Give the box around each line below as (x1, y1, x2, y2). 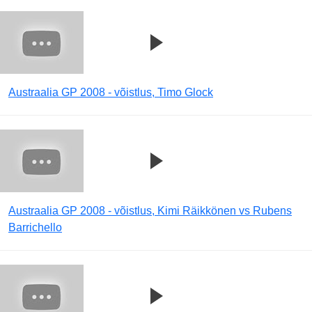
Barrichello (8, 221, 62, 233)
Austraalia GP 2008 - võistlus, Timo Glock (8, 86, 213, 98)
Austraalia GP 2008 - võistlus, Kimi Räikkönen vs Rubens (8, 205, 292, 217)
